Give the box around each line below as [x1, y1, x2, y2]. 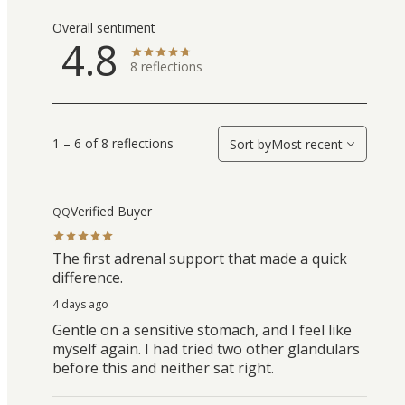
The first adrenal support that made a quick [52, 248, 347, 268]
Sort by [230, 135, 271, 153]
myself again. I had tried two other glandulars [52, 338, 360, 359]
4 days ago [52, 296, 108, 312]
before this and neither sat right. [52, 357, 274, 378]
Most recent [271, 135, 343, 153]
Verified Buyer [71, 202, 152, 221]
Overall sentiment [52, 18, 155, 36]
